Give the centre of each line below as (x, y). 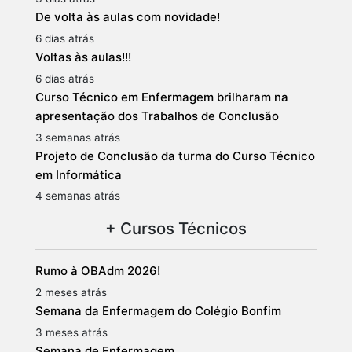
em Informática (79, 174)
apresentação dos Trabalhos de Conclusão (157, 115)
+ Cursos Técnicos (176, 229)
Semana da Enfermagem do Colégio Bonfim (158, 311)
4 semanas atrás (78, 196)
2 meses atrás (71, 293)
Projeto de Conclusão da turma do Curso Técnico (175, 156)
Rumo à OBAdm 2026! (98, 271)
